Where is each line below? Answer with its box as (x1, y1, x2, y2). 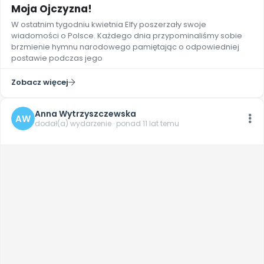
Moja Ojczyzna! (11, 2, 92, 16)
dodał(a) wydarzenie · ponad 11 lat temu (35, 118, 179, 128)
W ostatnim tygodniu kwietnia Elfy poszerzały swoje (11, 19, 206, 30)
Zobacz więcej (11, 77, 68, 88)
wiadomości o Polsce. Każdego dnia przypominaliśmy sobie (11, 30, 242, 41)
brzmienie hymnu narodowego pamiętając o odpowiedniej (11, 41, 239, 52)
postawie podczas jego (11, 52, 103, 64)
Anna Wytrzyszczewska (35, 108, 136, 120)
